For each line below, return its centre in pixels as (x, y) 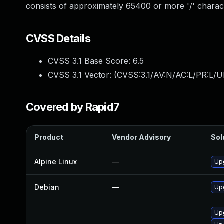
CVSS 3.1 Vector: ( (82, 75)
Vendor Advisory (141, 137)
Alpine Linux (56, 162)
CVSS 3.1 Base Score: (90, 61)
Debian (47, 187)
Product (49, 137)
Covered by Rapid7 (73, 107)
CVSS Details (58, 38)
